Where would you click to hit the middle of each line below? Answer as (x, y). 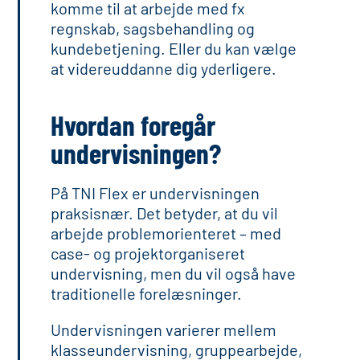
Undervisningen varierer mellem (164, 329)
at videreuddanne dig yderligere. (164, 68)
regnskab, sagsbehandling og (153, 28)
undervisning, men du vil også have (174, 273)
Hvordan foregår (133, 125)
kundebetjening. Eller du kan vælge (174, 48)
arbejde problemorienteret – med (166, 233)
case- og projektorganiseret (148, 253)
